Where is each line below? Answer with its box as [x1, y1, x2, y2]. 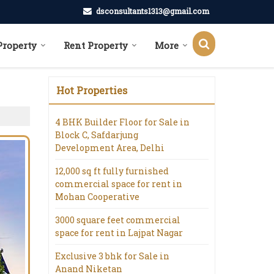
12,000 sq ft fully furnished [55, 165, 169, 177]
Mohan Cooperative [55, 191, 139, 202]
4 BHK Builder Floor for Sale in [55, 116, 190, 128]
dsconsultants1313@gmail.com [96, 6, 209, 16]
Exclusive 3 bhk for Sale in [55, 250, 169, 262]
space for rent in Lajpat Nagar [55, 227, 183, 239]
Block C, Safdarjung [55, 129, 138, 141]
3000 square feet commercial [55, 214, 180, 226]
